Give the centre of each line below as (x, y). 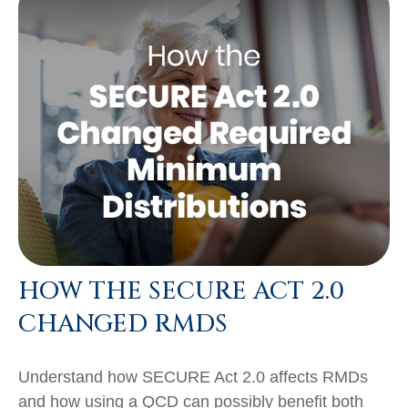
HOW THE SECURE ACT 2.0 (181, 291)
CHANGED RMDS (123, 324)
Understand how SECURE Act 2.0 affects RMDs (193, 377)
